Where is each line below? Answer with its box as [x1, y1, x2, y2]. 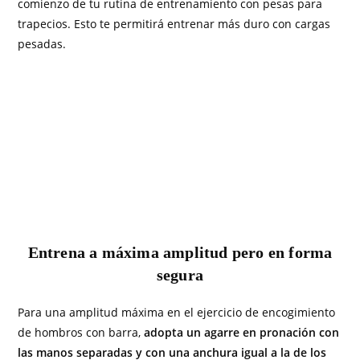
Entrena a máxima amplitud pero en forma [27, 243, 333, 261]
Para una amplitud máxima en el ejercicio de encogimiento [18, 305, 336, 320]
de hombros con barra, [18, 325, 145, 340]
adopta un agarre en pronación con [144, 325, 340, 340]
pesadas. [18, 36, 67, 51]
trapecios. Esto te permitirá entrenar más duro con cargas [18, 16, 331, 31]
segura [156, 266, 204, 284]
